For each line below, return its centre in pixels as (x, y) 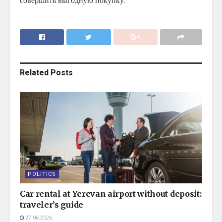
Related (34, 73)
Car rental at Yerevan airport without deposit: (111, 194)
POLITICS (42, 174)
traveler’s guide (52, 205)
